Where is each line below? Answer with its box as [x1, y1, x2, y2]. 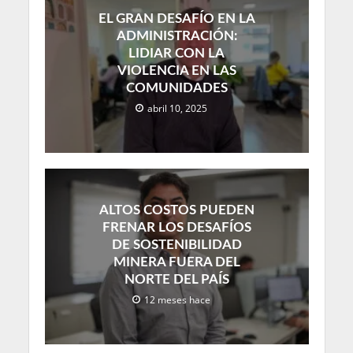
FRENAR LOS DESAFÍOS [102, 220, 251, 234]
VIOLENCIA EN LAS [117, 63, 236, 77]
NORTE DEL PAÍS [124, 272, 229, 286]
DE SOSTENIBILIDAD [111, 237, 242, 251]
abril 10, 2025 [147, 102, 207, 114]
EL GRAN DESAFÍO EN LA [98, 11, 255, 25]
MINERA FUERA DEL [113, 255, 240, 269]
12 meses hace [143, 293, 210, 306]
